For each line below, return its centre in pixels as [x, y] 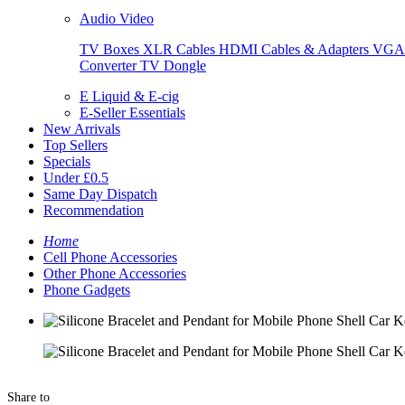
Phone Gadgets [87, 290]
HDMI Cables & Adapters [296, 49]
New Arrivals [82, 129]
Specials [67, 161]
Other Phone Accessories [115, 273]
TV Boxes [111, 49]
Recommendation [94, 210]
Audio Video [117, 19]
